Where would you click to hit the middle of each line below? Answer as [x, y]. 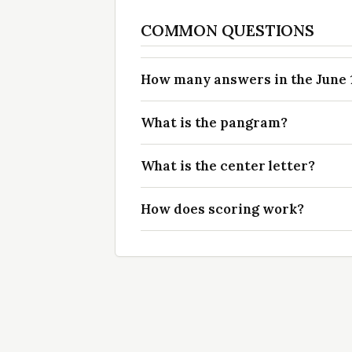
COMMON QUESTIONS [227, 30]
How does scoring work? [222, 209]
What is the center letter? [228, 166]
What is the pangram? [214, 123]
